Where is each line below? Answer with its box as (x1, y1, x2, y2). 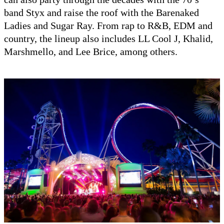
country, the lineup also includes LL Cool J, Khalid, (4, 33, 213, 44)
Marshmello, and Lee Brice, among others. (4, 46, 177, 57)
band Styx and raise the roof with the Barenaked (4, 7, 199, 18)
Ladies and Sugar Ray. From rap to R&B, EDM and (4, 20, 212, 31)
